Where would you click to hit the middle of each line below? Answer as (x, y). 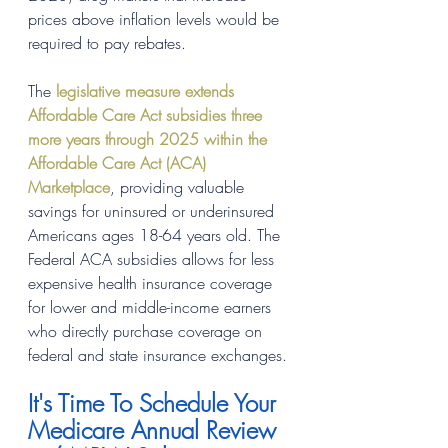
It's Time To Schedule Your (155, 402)
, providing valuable (179, 186)
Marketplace (69, 186)
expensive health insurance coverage (152, 282)
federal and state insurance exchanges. (157, 354)
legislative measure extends (147, 90)
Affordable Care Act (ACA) (119, 162)
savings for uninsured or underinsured (153, 210)
